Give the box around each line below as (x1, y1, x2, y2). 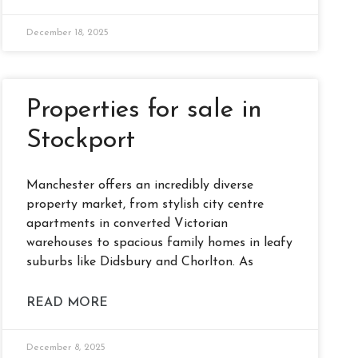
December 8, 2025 (26, 342, 106, 352)
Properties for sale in (26, 97, 263, 123)
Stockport (26, 127, 136, 153)
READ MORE (26, 296, 109, 309)
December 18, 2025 (26, 27, 109, 38)
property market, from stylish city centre (26, 197, 265, 211)
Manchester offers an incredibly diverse (26, 178, 254, 192)
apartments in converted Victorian (26, 217, 229, 230)
